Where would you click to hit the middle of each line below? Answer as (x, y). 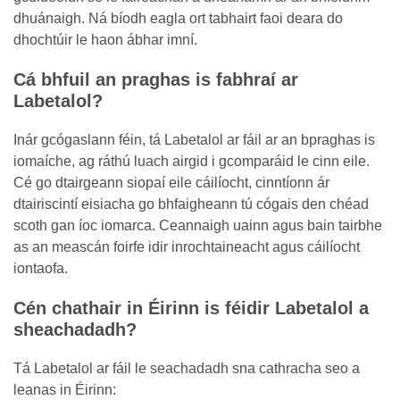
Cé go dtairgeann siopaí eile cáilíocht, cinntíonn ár (171, 183)
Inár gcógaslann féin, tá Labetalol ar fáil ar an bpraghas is (194, 140)
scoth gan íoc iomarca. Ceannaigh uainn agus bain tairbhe (198, 225)
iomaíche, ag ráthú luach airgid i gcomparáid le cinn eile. (192, 161)
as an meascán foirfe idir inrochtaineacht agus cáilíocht (187, 247)
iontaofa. (41, 268)
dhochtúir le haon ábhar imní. (105, 40)
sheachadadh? (75, 329)
